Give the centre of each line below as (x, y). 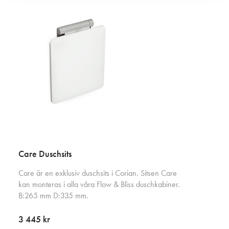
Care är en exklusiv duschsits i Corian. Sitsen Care (98, 173)
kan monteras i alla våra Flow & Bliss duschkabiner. (99, 185)
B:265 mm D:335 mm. (53, 196)
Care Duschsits (45, 154)
